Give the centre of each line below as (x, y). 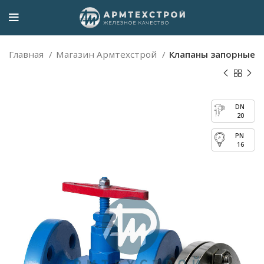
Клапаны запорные (212, 54)
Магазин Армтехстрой (108, 54)
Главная (27, 54)
